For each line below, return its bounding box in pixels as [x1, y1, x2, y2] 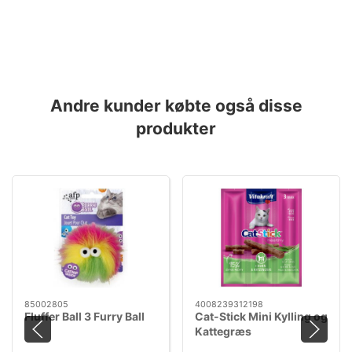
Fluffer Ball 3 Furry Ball [24, 310, 145, 323]
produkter [136, 119, 216, 139]
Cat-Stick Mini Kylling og [195, 310, 328, 323]
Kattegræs [195, 324, 251, 338]
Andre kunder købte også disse [49, 96, 302, 116]
